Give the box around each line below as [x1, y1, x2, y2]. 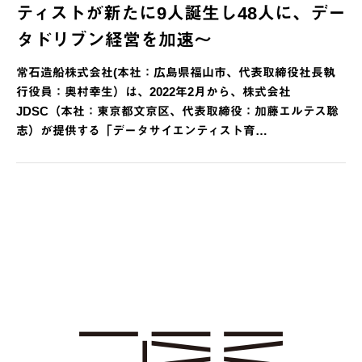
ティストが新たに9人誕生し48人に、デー [16, 3, 346, 24]
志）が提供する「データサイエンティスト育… [16, 124, 267, 138]
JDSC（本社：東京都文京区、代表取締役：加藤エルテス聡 [16, 104, 339, 119]
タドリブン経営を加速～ [16, 30, 212, 51]
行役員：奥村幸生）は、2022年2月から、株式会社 [16, 85, 291, 99]
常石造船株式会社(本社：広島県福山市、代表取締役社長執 [16, 65, 335, 80]
